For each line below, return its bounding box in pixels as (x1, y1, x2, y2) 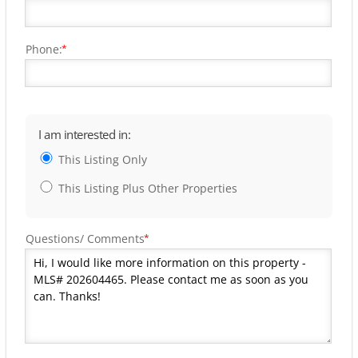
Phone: (26, 41, 62, 57)
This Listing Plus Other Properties (58, 180, 237, 196)
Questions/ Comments (26, 230, 145, 246)
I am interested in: (38, 126, 131, 143)
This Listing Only (58, 151, 147, 167)
